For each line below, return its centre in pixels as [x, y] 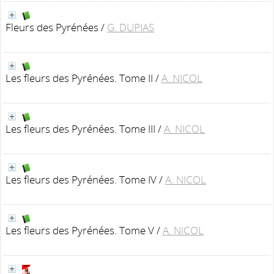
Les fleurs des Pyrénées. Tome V [80, 230]
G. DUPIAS [131, 27]
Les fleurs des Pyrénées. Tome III [80, 129]
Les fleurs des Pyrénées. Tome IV [81, 180]
